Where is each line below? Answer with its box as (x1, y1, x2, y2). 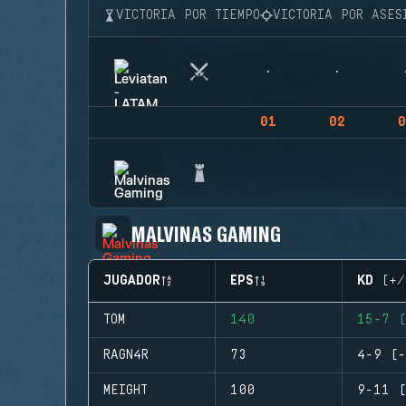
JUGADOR (103, 274, 160, 288)
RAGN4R (103, 348, 149, 362)
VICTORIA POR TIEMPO (116, 8, 260, 23)
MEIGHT (103, 383, 148, 398)
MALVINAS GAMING (131, 220, 282, 246)
